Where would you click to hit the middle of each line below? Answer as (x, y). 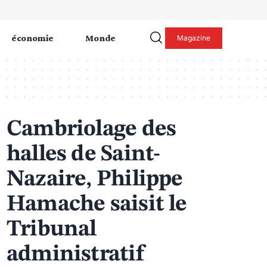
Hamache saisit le (97, 204)
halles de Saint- (83, 154)
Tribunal (52, 229)
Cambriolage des (91, 129)
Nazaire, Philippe (95, 179)
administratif (75, 254)
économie (32, 38)
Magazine (193, 38)
